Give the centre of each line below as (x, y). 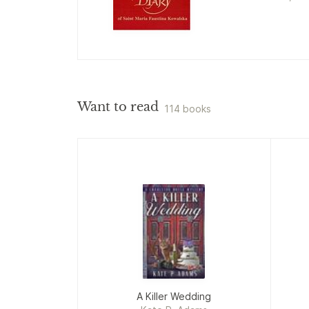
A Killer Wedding (174, 296)
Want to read (118, 107)
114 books (188, 109)
